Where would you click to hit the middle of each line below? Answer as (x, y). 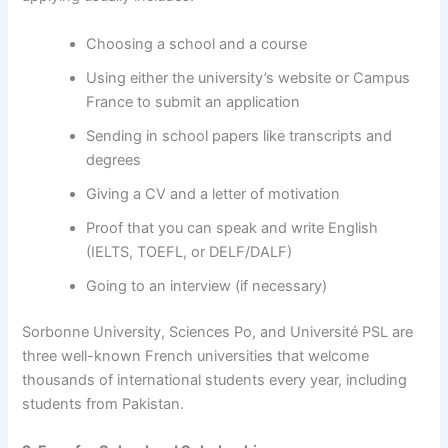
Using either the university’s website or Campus (248, 77)
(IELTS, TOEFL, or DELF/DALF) (189, 251)
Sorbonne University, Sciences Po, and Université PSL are (218, 331)
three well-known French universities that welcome (196, 355)
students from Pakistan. (103, 403)
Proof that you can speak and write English (232, 227)
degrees (114, 159)
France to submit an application (193, 101)
